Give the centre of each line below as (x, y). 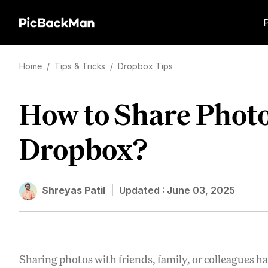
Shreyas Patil (74, 190)
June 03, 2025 (201, 190)
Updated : (143, 190)
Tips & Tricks (81, 66)
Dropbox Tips (145, 66)
